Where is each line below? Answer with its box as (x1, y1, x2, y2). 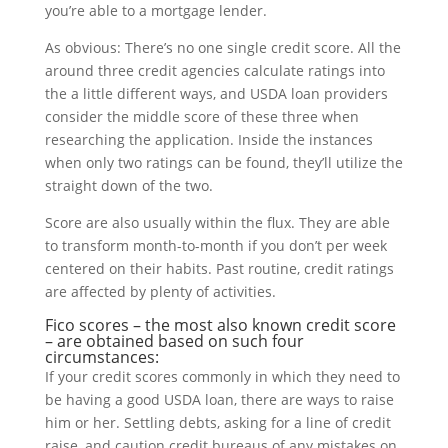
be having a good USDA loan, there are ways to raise (44, 390, 394, 410)
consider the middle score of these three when (44, 107, 359, 127)
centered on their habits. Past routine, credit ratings (44, 259, 394, 279)
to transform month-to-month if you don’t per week (44, 236, 387, 256)
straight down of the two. (44, 176, 213, 196)
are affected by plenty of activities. (44, 282, 276, 302)
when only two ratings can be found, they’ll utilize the (44, 153, 403, 173)
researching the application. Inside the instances (44, 130, 373, 150)
